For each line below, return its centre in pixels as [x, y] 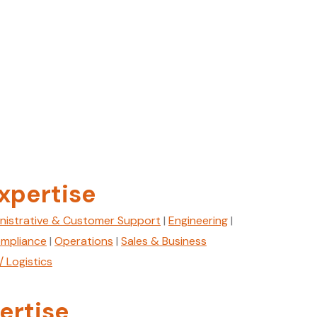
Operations [84, 241]
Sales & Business [164, 241]
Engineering [198, 220]
